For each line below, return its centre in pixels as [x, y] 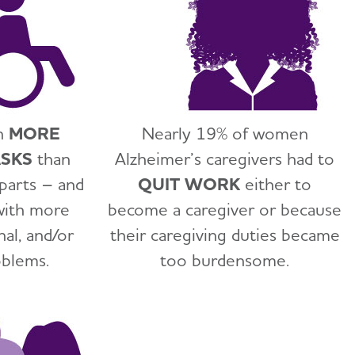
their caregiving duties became [225, 234]
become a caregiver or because [225, 209]
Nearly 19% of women [225, 133]
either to [276, 183]
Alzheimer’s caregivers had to [225, 158]
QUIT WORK [189, 183]
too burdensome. [225, 260]
